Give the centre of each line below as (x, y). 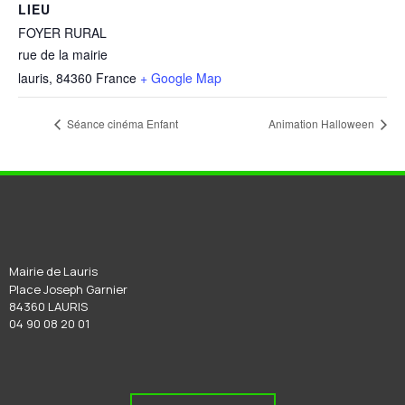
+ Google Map (181, 78)
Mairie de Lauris (53, 272)
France (116, 78)
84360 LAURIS (48, 307)
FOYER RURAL (62, 33)
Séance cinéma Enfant (121, 124)
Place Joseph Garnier (68, 289)
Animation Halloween (323, 124)
